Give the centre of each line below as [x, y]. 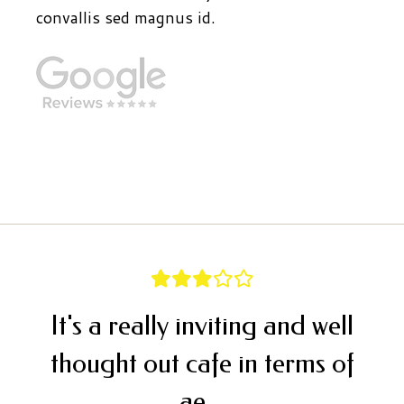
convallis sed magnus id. [129, 17]
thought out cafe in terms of [202, 363]
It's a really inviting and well [202, 325]
